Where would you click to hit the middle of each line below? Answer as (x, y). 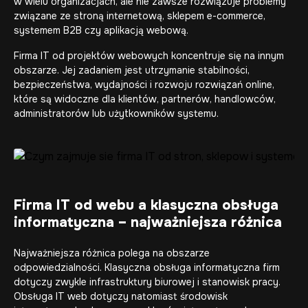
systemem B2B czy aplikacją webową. (101, 30)
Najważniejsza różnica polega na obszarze (112, 253)
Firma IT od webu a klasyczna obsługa (146, 205)
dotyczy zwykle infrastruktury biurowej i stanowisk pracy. (147, 282)
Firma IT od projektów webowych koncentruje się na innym (149, 56)
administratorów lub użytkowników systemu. (116, 113)
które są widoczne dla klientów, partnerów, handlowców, (145, 99)
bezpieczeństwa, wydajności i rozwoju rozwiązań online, (144, 85)
